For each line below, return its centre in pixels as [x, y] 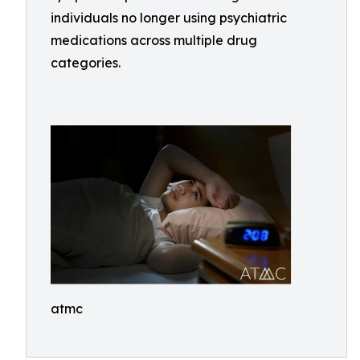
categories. [86, 63]
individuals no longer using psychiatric [169, 18]
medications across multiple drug [154, 40]
